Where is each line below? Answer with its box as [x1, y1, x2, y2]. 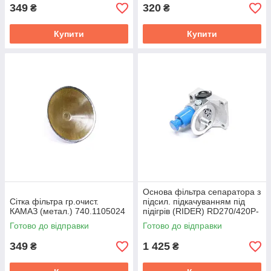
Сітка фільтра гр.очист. [10, 197, 99, 206]
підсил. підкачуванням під [143, 197, 245, 206]
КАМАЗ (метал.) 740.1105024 [10, 206, 125, 216]
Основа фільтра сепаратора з [143, 187, 261, 197]
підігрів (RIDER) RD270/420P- [143, 206, 259, 216]
